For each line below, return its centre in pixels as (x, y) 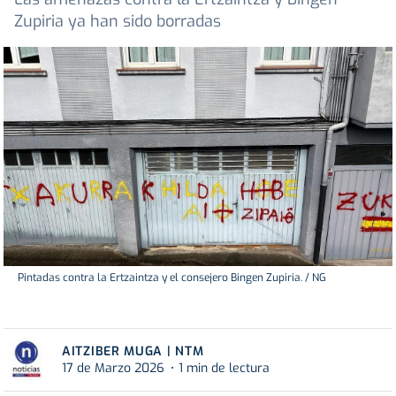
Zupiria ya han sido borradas (118, 22)
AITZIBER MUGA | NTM (133, 351)
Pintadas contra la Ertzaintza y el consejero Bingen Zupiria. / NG (172, 277)
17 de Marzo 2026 (113, 368)
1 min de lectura (224, 368)
